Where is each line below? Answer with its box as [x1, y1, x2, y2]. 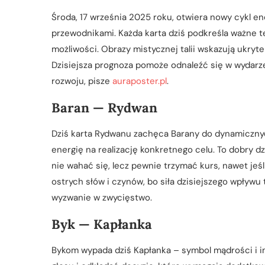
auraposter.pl [112, 75, 167, 87]
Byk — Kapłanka [51, 215, 152, 232]
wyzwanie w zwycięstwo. [51, 191, 152, 203]
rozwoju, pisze [51, 75, 112, 87]
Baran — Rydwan [51, 99, 157, 116]
